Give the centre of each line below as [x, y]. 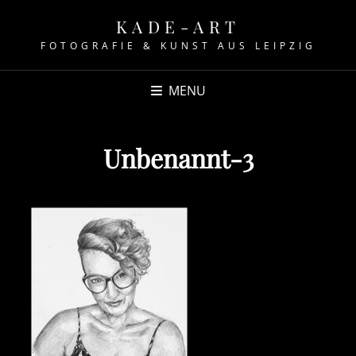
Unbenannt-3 [178, 158]
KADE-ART [178, 26]
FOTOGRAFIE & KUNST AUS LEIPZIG [178, 46]
